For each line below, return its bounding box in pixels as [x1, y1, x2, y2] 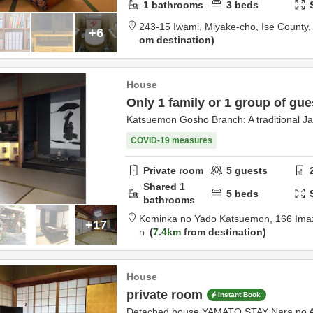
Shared [143, 181, 180, 192]
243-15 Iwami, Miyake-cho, [139, 21, 261, 32]
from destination [181, 226, 263, 238]
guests [232, 164, 268, 176]
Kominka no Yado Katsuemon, [139, 213, 275, 224]
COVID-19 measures [131, 136, 212, 145]
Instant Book [218, 291, 261, 299]
